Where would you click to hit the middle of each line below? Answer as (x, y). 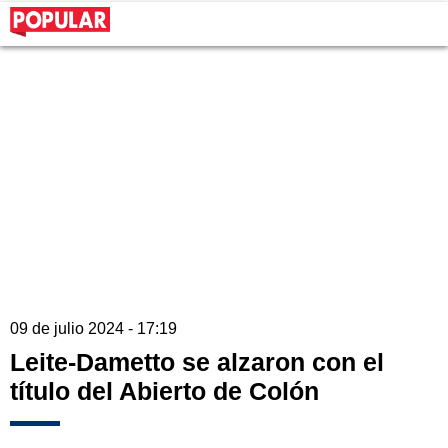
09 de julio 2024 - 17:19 (93, 329)
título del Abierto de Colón (164, 391)
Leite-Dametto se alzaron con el (197, 362)
